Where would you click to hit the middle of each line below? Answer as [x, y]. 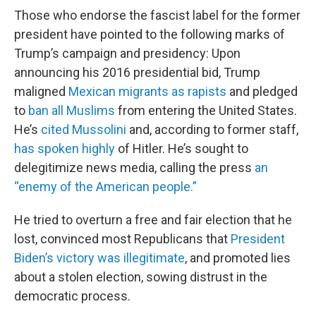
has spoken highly [65, 148]
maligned [41, 91]
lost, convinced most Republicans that [122, 239]
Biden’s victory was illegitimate [99, 258]
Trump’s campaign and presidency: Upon [127, 53]
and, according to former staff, [212, 129]
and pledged [262, 91]
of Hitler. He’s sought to [182, 148]
